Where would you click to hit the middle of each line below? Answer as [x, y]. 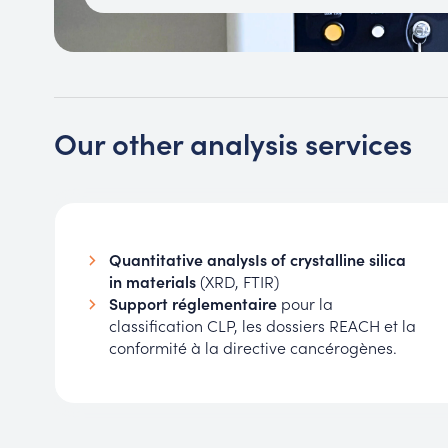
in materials [152, 281]
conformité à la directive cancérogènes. [252, 347]
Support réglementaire [192, 303]
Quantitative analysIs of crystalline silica [257, 259]
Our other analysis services [232, 142]
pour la [304, 303]
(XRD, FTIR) [237, 281]
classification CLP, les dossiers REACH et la [262, 325]
